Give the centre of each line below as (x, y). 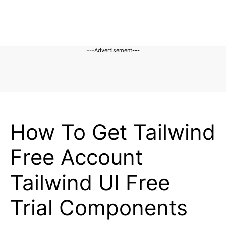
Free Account (76, 157)
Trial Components (99, 208)
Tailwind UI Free (90, 182)
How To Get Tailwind (113, 132)
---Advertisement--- (113, 50)
